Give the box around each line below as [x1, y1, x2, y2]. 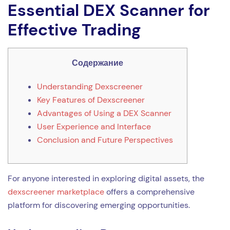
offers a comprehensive [104, 186, 195, 197]
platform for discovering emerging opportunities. [8, 200, 190, 210]
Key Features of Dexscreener [37, 94, 145, 105]
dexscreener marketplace [8, 186, 104, 197]
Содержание [72, 57, 123, 68]
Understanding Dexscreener [37, 81, 143, 92]
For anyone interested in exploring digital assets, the [8, 173, 204, 184]
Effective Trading [8, 19, 141, 41]
